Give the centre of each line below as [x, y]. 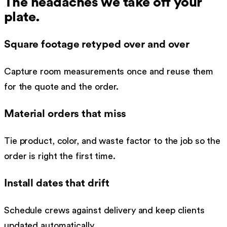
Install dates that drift [57, 183]
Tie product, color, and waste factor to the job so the [112, 141]
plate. [22, 17]
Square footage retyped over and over [97, 45]
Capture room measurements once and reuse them [109, 72]
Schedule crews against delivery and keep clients [104, 211]
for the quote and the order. [61, 87]
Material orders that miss [65, 114]
